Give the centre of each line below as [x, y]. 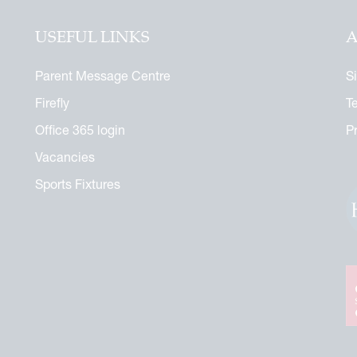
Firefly [52, 102]
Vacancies [65, 157]
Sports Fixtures [78, 184]
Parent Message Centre [103, 75]
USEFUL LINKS [92, 37]
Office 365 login [80, 129]
